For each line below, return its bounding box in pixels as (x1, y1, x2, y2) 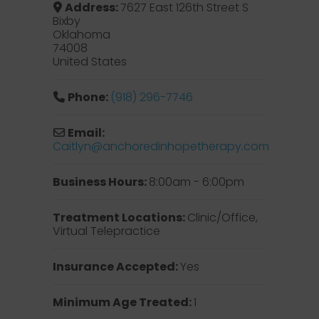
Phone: (67, 89, 110, 105)
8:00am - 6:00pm (149, 174, 245, 190)
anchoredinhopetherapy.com (103, 138, 269, 155)
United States (53, 53, 127, 70)
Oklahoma (53, 26, 110, 43)
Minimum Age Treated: (53, 294, 194, 310)
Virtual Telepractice (53, 223, 160, 239)
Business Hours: (53, 174, 150, 190)
